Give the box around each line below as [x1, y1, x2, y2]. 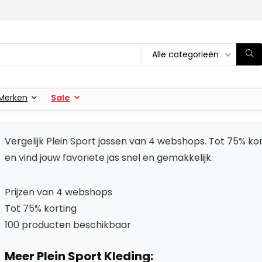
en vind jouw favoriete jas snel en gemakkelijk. [5, 150, 213, 164]
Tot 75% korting [5, 201, 77, 215]
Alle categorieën [152, 48, 219, 60]
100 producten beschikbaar [5, 218, 131, 232]
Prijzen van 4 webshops [5, 185, 112, 199]
